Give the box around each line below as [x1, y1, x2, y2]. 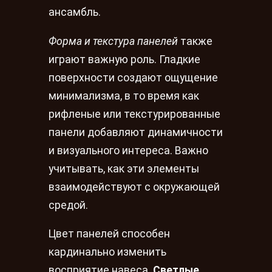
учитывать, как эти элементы [49, 162, 199, 175]
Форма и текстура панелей [49, 35, 178, 47]
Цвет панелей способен [49, 228, 170, 240]
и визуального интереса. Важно [49, 144, 208, 157]
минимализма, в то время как [49, 89, 199, 102]
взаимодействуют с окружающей [49, 180, 220, 193]
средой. [49, 199, 88, 211]
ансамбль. [49, 6, 101, 19]
